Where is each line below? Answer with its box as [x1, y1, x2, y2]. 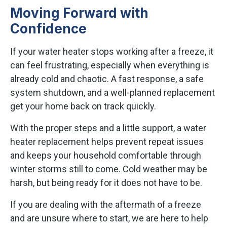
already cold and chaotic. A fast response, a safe [10, 73, 204, 84]
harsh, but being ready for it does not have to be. [10, 177, 202, 188]
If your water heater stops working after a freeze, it [10, 46, 213, 57]
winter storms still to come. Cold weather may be [10, 163, 207, 174]
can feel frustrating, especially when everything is [10, 59, 209, 70]
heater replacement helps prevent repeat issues [10, 136, 204, 147]
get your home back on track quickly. [10, 100, 156, 111]
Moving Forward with [10, 5, 148, 21]
